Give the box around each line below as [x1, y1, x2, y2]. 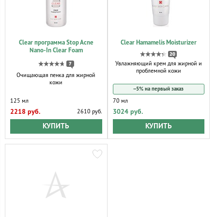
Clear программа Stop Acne [18, 39, 93, 46]
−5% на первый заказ [133, 85, 184, 92]
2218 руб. [10, 108, 40, 116]
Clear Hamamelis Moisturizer [120, 39, 197, 46]
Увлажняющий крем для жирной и [115, 60, 202, 67]
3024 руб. [112, 108, 143, 116]
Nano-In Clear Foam [29, 46, 83, 54]
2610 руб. [77, 108, 102, 115]
